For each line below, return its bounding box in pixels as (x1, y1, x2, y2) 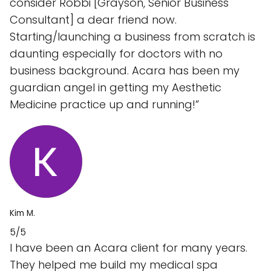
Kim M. (10, 207, 35, 220)
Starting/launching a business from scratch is (10, 29, 255, 45)
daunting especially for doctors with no (10, 46, 223, 62)
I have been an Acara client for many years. (10, 240, 247, 256)
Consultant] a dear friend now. (10, 12, 177, 28)
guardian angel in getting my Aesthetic (10, 80, 221, 96)
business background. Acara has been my (10, 63, 240, 79)
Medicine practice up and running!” (10, 97, 199, 113)
